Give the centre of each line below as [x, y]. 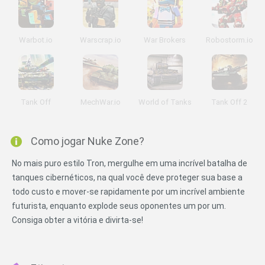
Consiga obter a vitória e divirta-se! [77, 220]
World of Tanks [165, 102]
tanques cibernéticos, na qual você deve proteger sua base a [127, 177]
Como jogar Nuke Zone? [88, 141]
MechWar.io [100, 102]
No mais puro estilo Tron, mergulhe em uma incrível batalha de [130, 163]
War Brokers [165, 40]
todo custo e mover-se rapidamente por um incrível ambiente [128, 192]
